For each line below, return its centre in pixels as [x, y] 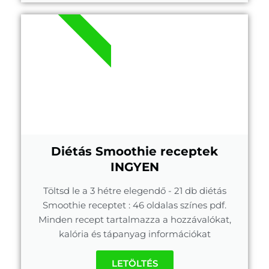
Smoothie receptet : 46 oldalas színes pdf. [134, 205]
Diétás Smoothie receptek [134, 152]
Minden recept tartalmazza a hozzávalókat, [134, 220]
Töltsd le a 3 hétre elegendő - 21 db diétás [134, 191]
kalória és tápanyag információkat [134, 234]
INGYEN [134, 167]
